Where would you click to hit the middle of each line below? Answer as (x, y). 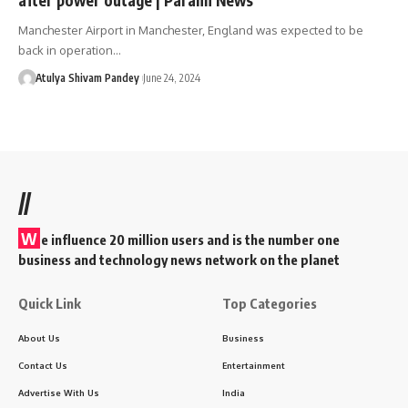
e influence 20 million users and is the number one (190, 239)
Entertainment (254, 365)
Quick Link (50, 303)
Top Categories (270, 303)
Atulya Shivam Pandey (87, 77)
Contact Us (43, 365)
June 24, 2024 (171, 77)
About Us (39, 337)
